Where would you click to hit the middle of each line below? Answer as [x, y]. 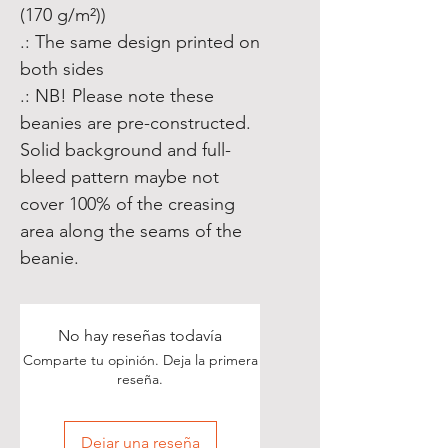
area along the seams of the [131, 231]
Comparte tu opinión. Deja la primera [140, 360]
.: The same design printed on [140, 42]
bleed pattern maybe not [119, 177]
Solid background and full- [125, 150]
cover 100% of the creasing [127, 204]
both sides [62, 69]
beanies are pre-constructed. [135, 123]
